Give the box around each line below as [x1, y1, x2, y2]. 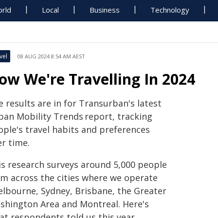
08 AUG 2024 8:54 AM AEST [18, 53, 85, 60]
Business [90, 5, 120, 15]
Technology [150, 5, 190, 15]
